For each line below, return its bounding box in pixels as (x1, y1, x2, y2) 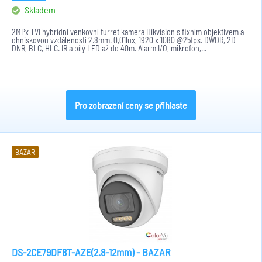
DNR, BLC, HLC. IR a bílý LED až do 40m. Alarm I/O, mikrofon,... (12, 43, 206, 53)
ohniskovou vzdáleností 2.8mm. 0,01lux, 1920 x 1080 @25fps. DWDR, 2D (12, 35, 236, 45)
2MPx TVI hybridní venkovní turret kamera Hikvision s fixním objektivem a (12, 27, 244, 37)
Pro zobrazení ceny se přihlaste (74, 99, 187, 111)
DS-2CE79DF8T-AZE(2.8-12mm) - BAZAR (12, 246, 171, 258)
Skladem (23, 4, 56, 15)
